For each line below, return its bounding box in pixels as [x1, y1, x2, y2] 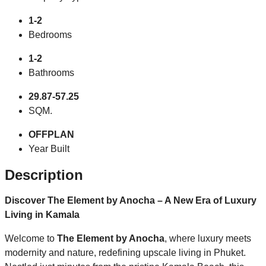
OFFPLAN [28, 129, 74, 140]
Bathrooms [28, 67, 74, 78]
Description [5, 166, 83, 183]
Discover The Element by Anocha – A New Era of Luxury [5, 195, 256, 206]
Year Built [28, 143, 69, 154]
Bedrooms [28, 29, 72, 40]
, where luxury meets [164, 233, 251, 244]
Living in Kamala [5, 210, 80, 220]
